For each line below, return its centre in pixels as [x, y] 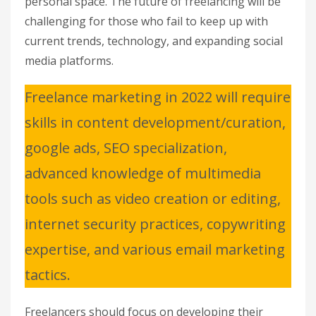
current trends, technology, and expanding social [154, 41]
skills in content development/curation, [155, 122]
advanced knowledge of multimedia [143, 173]
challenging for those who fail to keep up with [146, 21]
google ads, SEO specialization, [126, 147]
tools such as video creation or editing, [153, 198]
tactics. [48, 274]
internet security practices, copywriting [155, 224]
